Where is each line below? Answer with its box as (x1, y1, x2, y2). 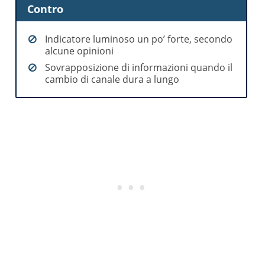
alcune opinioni (45, 44, 114, 58)
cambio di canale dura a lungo (45, 73, 180, 86)
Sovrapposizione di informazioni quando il (45, 61, 233, 75)
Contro (27, 1, 64, 16)
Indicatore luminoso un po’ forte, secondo (45, 33, 233, 46)
